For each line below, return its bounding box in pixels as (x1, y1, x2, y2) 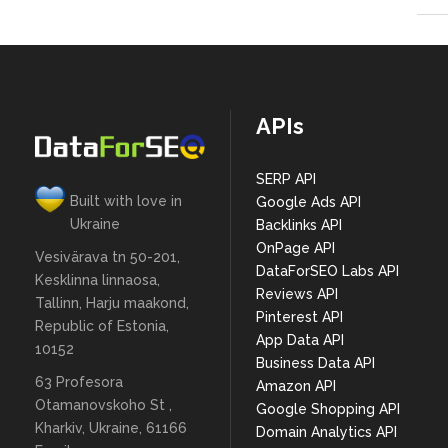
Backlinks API (255, 217, 342, 233)
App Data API (255, 332, 344, 348)
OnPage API (255, 240, 335, 256)
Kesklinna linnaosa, (35, 271, 160, 288)
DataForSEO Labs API (255, 263, 399, 279)
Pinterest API (255, 309, 343, 325)
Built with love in (70, 192, 182, 209)
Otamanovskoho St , (35, 396, 172, 413)
